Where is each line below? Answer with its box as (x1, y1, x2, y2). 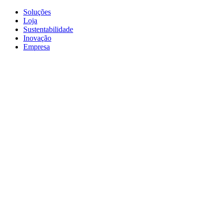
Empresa (23, 43, 50, 51)
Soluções (23, 8, 51, 16)
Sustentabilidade (23, 25, 73, 33)
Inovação (23, 34, 51, 42)
